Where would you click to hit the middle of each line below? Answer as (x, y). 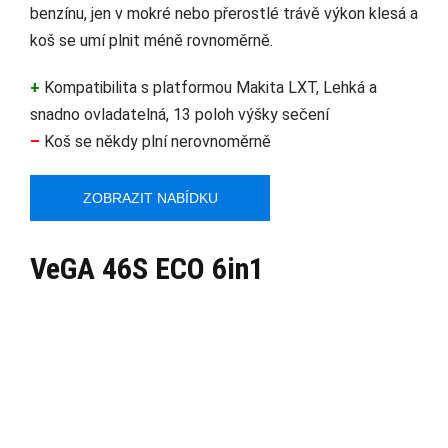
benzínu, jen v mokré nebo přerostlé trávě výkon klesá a (224, 14)
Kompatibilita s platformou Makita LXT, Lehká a (208, 88)
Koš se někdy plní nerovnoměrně (155, 142)
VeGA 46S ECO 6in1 (147, 269)
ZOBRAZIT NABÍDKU (150, 198)
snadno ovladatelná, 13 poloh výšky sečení (179, 115)
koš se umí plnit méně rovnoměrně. (151, 41)
